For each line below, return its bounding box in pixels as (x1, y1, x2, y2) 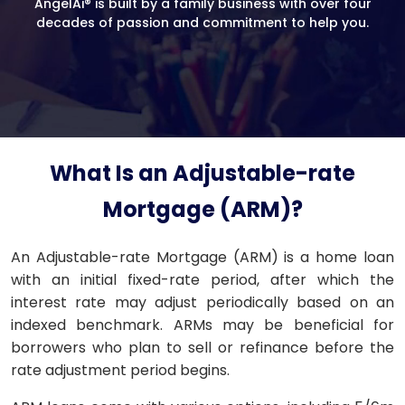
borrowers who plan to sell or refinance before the (11, 337, 394, 358)
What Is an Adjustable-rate (50, 158, 355, 188)
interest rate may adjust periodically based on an (11, 292, 394, 313)
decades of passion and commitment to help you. (36, 13, 369, 32)
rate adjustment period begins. (11, 360, 230, 381)
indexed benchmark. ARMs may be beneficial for (11, 315, 394, 335)
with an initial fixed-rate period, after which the (11, 269, 394, 290)
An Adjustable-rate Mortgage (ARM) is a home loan (11, 247, 394, 268)
